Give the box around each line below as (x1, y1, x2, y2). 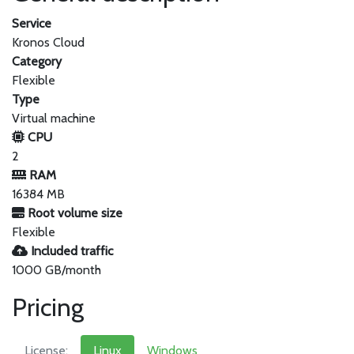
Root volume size (24, 205, 122, 220)
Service (12, 16, 51, 31)
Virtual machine (12, 111, 96, 126)
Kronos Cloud (12, 35, 85, 50)
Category (12, 54, 62, 69)
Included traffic (28, 243, 113, 258)
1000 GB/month (12, 262, 101, 277)
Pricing (12, 292, 84, 322)
